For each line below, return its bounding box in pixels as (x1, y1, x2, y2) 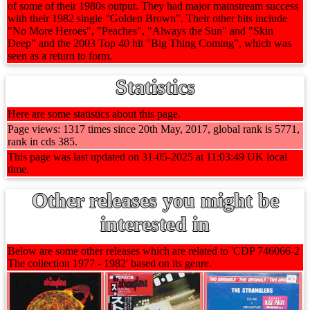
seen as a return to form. (8, 50, 112, 62)
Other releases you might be (31, 189, 279, 212)
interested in (100, 212, 210, 235)
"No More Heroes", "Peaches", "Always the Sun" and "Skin (8, 25, 273, 37)
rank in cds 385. (8, 136, 77, 147)
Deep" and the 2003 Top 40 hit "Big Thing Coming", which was (8, 37, 291, 49)
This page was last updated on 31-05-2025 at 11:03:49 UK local (8, 151, 287, 163)
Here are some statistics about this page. (8, 108, 181, 120)
